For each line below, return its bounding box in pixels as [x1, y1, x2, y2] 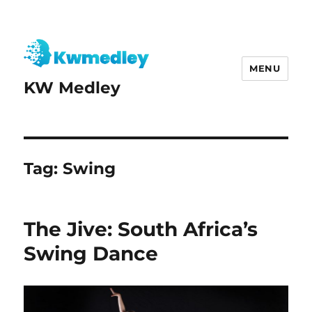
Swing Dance [24, 242, 159, 266]
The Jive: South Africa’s [24, 217, 258, 242]
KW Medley [24, 78, 121, 98]
